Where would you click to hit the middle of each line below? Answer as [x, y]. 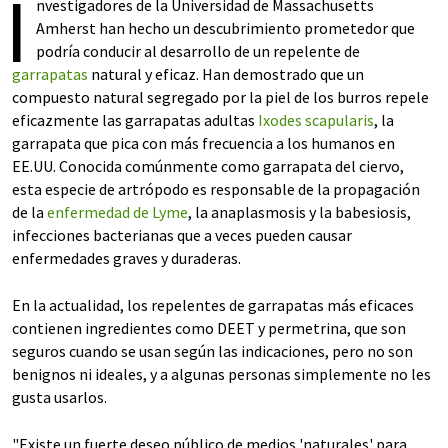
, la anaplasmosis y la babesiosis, [299, 212]
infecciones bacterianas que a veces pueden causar [182, 235]
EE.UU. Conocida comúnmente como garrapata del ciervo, [208, 166]
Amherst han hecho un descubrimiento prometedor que [225, 28]
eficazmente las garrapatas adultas [135, 120]
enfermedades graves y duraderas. [126, 258]
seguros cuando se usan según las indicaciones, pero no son [212, 351]
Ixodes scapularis [316, 120]
